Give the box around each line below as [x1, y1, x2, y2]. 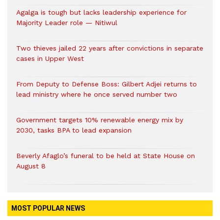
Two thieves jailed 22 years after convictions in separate [16, 44, 203, 53]
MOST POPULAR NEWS [11, 204, 85, 213]
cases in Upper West [16, 55, 84, 63]
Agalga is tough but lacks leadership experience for [16, 8, 187, 17]
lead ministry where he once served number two [16, 90, 177, 99]
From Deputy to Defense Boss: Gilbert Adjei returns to [16, 80, 197, 88]
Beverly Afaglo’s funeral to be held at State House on [16, 152, 195, 160]
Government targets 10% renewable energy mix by [16, 116, 183, 124]
